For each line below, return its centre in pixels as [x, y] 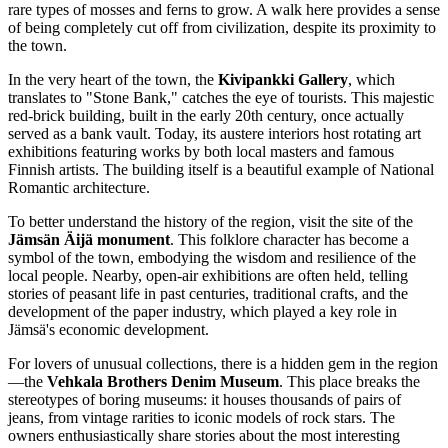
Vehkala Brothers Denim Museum [163, 381]
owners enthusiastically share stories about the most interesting [204, 435]
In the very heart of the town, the [113, 79]
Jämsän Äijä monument [89, 239]
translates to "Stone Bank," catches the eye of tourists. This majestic [221, 97]
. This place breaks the [349, 381]
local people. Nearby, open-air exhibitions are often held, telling [208, 275]
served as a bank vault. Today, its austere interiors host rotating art [214, 133]
